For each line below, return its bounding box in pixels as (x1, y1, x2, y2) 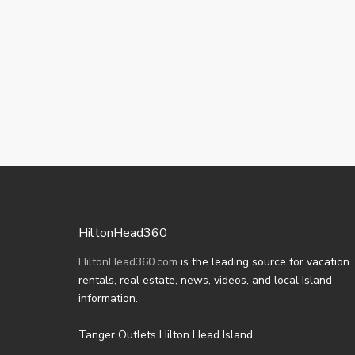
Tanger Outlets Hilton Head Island (78, 327, 253, 343)
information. (78, 291, 138, 307)
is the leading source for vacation (177, 254, 349, 270)
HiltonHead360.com (78, 254, 177, 270)
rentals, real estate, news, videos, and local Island (78, 273, 332, 288)
